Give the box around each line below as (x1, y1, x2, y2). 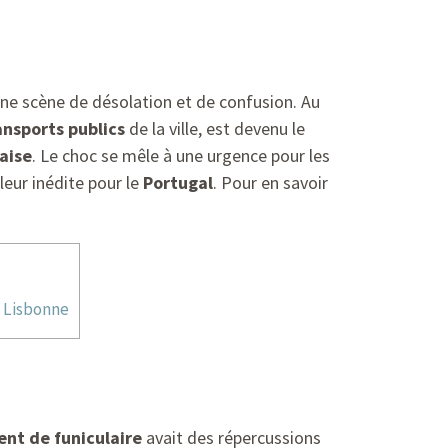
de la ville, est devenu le (125, 117, 305, 140)
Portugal (143, 171, 213, 194)
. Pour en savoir (213, 171, 328, 194)
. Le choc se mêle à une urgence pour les (32, 144, 330, 167)
